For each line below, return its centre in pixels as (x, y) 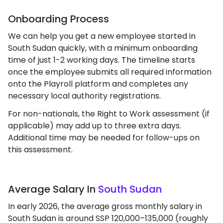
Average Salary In (53, 189)
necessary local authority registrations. (86, 96)
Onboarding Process (58, 19)
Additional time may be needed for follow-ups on (104, 138)
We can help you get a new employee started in (102, 36)
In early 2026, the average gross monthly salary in (105, 206)
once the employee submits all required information (110, 72)
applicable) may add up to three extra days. (95, 126)
